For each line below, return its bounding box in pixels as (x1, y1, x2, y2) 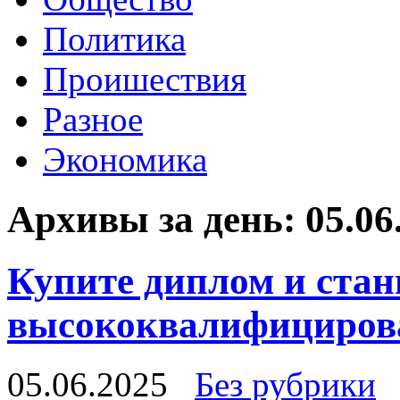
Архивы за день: (7, 197, 305, 240)
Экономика (43, 140, 207, 179)
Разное (43, 100, 143, 138)
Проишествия (43, 60, 246, 98)
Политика (43, 20, 186, 58)
